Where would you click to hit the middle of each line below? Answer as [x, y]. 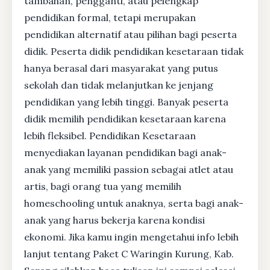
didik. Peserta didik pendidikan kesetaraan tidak [134, 51]
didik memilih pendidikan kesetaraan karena [125, 118]
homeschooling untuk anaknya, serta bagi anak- [134, 203]
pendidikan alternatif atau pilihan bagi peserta [130, 34]
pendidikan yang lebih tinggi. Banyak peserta [126, 102]
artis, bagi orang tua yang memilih [103, 186]
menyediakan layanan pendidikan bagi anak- [125, 152]
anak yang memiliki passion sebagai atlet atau [129, 169]
